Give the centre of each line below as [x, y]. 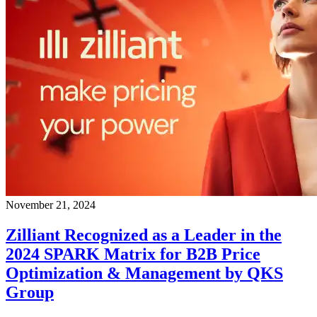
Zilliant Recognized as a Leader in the [144, 235]
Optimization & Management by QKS [144, 273]
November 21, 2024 [51, 205]
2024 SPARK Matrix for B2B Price [133, 254]
